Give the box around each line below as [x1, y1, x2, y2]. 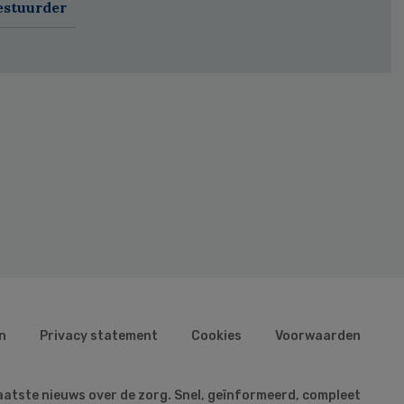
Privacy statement [40, 327, 158, 344]
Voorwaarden [275, 327, 361, 344]
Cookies [191, 327, 242, 344]
